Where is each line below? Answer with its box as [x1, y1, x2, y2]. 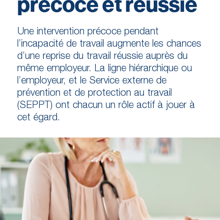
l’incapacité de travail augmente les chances [17, 37, 201, 49]
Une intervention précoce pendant [17, 25, 159, 37]
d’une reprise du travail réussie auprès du [17, 50, 188, 61]
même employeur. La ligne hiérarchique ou [17, 62, 192, 74]
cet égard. [17, 111, 60, 123]
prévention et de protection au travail [17, 86, 172, 98]
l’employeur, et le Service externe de [17, 74, 166, 86]
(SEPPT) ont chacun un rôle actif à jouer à [17, 99, 195, 110]
